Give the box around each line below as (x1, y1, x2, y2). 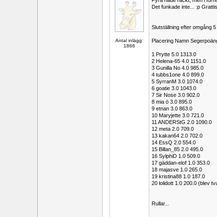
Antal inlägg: (115, 38, 143, 43)
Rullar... (152, 201, 169, 206)
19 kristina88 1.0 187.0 (152, 173, 205, 179)
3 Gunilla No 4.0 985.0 (152, 65, 203, 71)
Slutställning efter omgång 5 (152, 24, 216, 30)
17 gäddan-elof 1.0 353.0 (152, 160, 210, 166)
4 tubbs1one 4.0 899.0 (152, 72, 204, 77)
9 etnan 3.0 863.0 (152, 106, 192, 111)
